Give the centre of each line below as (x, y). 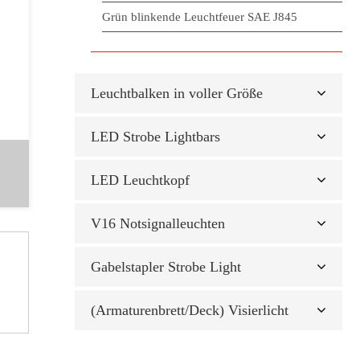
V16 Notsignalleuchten (158, 223)
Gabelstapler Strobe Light (166, 267)
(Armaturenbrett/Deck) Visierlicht (190, 310)
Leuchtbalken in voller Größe (177, 93)
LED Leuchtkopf (141, 180)
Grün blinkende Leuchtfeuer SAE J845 (200, 17)
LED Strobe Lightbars (156, 137)
